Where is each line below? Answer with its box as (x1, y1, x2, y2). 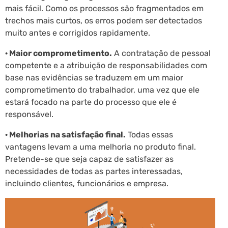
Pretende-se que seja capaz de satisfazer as (5, 154, 174, 164)
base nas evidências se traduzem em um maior (5, 73, 183, 83)
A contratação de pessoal (112, 48, 211, 59)
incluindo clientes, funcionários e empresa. (5, 179, 168, 189)
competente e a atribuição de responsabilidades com (5, 61, 207, 71)
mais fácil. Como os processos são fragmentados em (5, 4, 204, 14)
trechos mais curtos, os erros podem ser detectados (5, 16, 202, 26)
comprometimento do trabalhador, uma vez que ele (5, 85, 199, 95)
